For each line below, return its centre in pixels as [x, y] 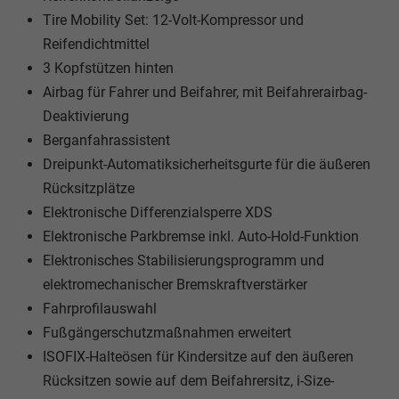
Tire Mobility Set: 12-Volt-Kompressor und [173, 20]
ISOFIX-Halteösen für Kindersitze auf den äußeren [198, 356]
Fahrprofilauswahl [100, 308]
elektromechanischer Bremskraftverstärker [175, 284]
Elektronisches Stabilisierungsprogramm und [183, 260]
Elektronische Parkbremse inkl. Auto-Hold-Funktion [201, 236]
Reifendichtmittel [96, 44]
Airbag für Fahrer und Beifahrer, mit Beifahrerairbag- [205, 92]
